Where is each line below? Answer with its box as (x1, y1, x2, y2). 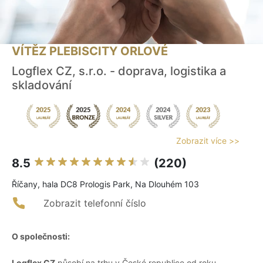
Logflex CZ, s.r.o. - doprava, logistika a (12, 64, 226, 79)
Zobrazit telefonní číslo (43, 197, 146, 210)
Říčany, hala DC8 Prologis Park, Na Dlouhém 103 (12, 179, 199, 190)
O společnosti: (12, 231, 70, 242)
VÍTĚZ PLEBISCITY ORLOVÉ (12, 44, 168, 59)
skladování (12, 78, 72, 93)
